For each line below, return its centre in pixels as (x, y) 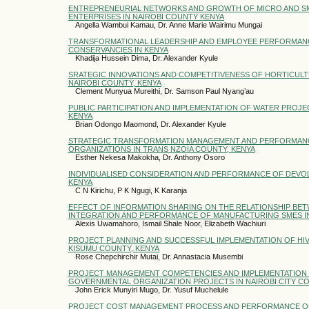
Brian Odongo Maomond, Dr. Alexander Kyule (151, 124)
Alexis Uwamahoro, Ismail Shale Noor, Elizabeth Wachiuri (170, 223)
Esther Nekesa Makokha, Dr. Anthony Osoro (150, 157)
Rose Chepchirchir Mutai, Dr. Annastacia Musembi (159, 256)
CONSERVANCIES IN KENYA (118, 49)
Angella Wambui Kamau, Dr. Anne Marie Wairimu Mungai (169, 24)
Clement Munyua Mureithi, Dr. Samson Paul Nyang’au (165, 91)
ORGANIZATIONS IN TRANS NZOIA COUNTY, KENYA (162, 149)
